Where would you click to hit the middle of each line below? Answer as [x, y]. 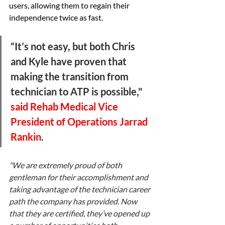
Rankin [26, 137]
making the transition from [71, 77]
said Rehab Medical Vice [65, 107]
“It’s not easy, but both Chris [74, 46]
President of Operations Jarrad [80, 122]
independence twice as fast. [57, 18]
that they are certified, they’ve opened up [80, 213]
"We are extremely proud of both [66, 165]
